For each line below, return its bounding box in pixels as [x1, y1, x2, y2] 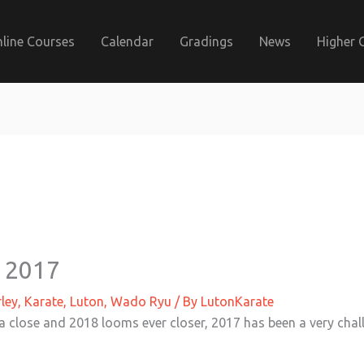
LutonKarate [200, 293, 274, 309]
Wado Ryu [110, 293, 171, 309]
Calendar [101, 33, 154, 49]
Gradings [180, 33, 233, 49]
